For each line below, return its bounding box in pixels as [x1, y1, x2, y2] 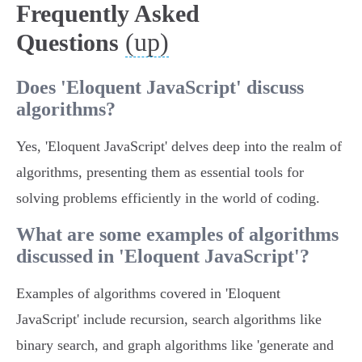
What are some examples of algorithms [16, 224, 339, 246]
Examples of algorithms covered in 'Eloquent [16, 285, 280, 302]
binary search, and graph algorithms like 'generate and [16, 337, 334, 354]
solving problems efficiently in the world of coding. [16, 190, 320, 207]
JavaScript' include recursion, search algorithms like [16, 311, 322, 328]
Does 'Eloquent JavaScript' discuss [16, 77, 304, 99]
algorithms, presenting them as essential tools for [16, 164, 304, 181]
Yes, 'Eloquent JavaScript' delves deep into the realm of [16, 138, 342, 155]
